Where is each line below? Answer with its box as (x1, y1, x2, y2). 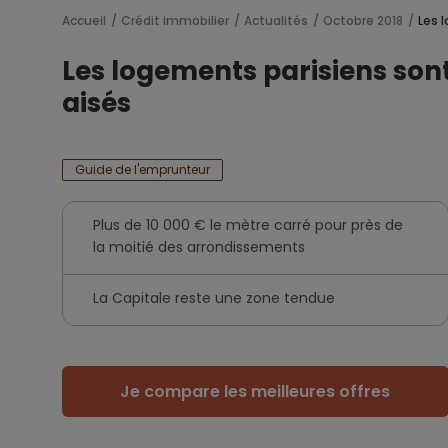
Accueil (62, 12, 106, 29)
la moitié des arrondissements (93, 237, 305, 257)
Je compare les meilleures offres (120, 380, 391, 403)
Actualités (244, 12, 308, 29)
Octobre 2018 (323, 12, 403, 29)
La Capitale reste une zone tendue (93, 288, 335, 308)
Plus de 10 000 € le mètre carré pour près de (93, 215, 403, 235)
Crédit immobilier (121, 12, 229, 29)
